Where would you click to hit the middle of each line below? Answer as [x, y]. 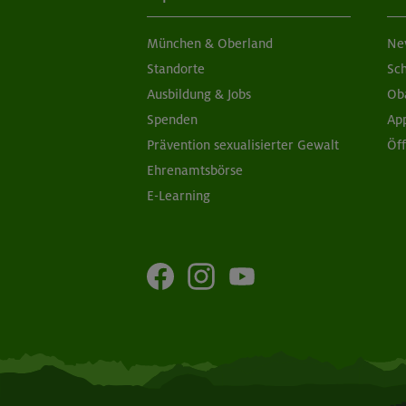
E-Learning [179, 196]
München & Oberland [210, 44]
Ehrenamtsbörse [195, 171]
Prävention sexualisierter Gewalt [243, 145]
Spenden [172, 120]
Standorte [176, 69]
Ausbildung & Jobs [199, 95]
